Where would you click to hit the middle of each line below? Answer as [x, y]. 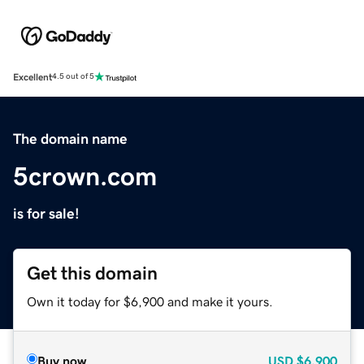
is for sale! [46, 213]
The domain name [70, 139]
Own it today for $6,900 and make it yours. [150, 301]
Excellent [32, 77]
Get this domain [92, 273]
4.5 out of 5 [73, 77]
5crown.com [85, 176]
